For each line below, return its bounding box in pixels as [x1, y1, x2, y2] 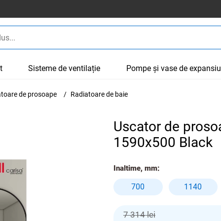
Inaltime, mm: [113, 164, 160, 173]
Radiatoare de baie [71, 90, 128, 98]
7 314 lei [123, 210, 155, 220]
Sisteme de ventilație [28, 64, 101, 73]
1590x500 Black [113, 134, 213, 150]
